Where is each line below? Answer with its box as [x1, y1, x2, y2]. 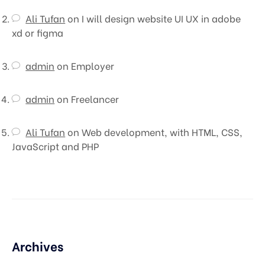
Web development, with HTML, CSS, [82, 125, 243, 139]
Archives [12, 237, 63, 256]
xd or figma [12, 25, 63, 40]
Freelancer [71, 92, 119, 106]
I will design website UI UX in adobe [82, 11, 241, 25]
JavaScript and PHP [12, 139, 99, 153]
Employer [71, 59, 115, 73]
